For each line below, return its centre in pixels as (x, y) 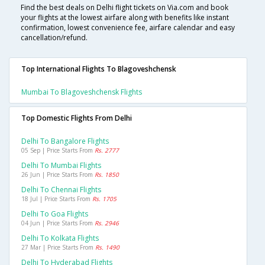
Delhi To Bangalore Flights (65, 141)
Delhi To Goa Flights (55, 214)
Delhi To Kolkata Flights (60, 238)
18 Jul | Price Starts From (57, 199)
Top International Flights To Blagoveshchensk (99, 69)
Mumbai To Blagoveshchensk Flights (82, 92)
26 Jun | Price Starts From (58, 175)
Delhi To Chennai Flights (61, 190)
